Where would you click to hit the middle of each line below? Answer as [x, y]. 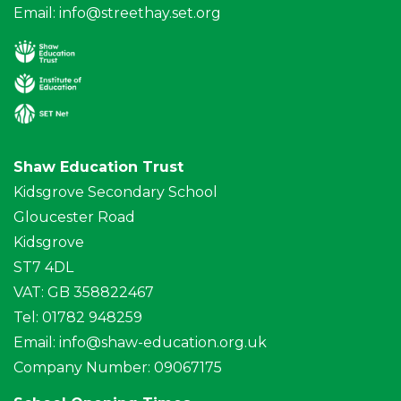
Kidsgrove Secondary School [115, 192]
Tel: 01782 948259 [78, 318]
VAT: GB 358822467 [84, 293]
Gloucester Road [74, 218]
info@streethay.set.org [140, 13]
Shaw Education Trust [98, 167]
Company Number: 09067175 [118, 368]
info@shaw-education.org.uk [163, 343]
